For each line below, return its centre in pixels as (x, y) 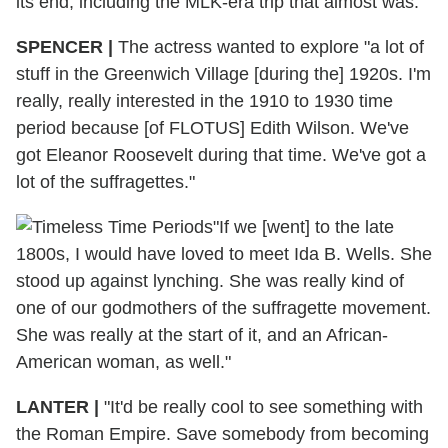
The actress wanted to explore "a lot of (268, 46)
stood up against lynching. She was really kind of (210, 280)
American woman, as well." (123, 361)
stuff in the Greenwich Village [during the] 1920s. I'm (223, 73)
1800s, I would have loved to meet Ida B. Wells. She (224, 253)
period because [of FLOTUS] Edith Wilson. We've (212, 127)
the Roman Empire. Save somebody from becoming (222, 433)
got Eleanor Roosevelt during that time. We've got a (221, 154)
